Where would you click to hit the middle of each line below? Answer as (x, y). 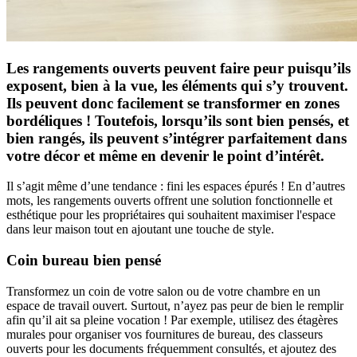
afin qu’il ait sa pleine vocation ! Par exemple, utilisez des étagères (172, 320)
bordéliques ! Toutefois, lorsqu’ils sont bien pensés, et (178, 120)
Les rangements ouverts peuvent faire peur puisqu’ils (178, 68)
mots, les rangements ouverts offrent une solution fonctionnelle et (169, 201)
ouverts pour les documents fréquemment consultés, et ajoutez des (171, 348)
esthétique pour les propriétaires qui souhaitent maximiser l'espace (171, 215)
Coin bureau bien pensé (84, 260)
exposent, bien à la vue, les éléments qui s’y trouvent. (177, 85)
